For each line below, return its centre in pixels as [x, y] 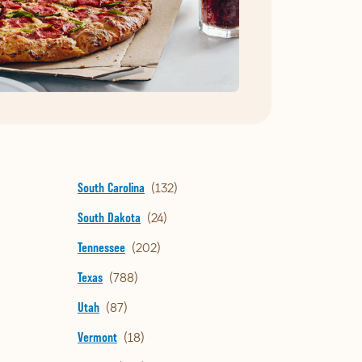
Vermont [97, 337]
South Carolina [111, 188]
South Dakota [109, 218]
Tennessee [101, 248]
